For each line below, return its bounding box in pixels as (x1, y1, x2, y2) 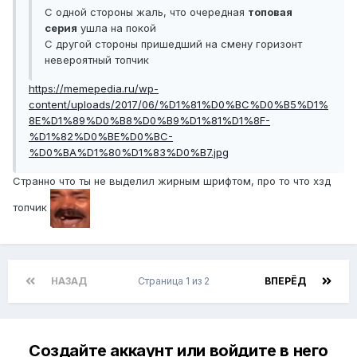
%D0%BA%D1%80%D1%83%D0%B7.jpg (29, 146, 229, 159)
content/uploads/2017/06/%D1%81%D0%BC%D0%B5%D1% (29, 98, 328, 112)
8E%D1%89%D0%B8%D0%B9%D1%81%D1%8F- (29, 114, 270, 127)
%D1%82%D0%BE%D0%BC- (29, 130, 173, 143)
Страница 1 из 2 (137, 275, 214, 288)
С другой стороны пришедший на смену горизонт (45, 37, 302, 51)
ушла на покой (77, 22, 156, 35)
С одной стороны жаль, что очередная (45, 6, 248, 19)
